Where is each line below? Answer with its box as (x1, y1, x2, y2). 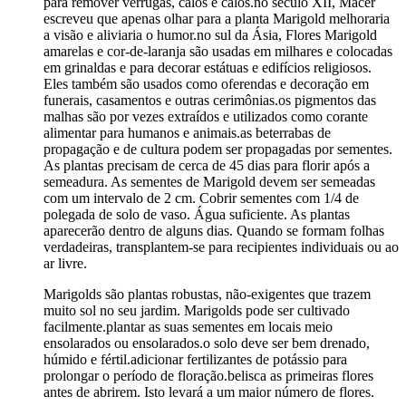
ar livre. (43, 256, 87, 272)
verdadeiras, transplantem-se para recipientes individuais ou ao (43, 239, 399, 256)
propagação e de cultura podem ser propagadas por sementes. (43, 141, 392, 158)
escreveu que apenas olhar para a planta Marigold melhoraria (43, 11, 390, 27)
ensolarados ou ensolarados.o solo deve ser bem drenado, (43, 335, 370, 352)
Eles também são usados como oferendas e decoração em (43, 76, 369, 92)
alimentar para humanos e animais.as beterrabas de (43, 125, 331, 141)
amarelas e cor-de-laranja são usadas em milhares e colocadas (43, 43, 392, 60)
